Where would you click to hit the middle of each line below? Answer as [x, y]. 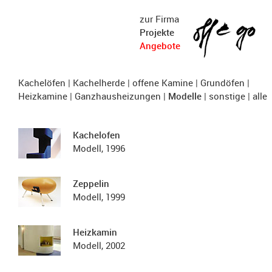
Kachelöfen [42, 83]
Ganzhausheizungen [118, 96]
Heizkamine [43, 96]
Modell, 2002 [99, 245]
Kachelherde [99, 83]
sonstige [227, 96]
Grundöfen [223, 83]
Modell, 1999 [99, 197]
